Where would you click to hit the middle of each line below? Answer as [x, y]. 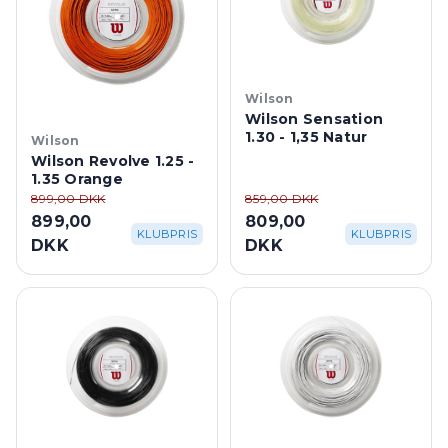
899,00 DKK [68, 198]
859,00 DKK [282, 198]
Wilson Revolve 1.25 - [113, 161]
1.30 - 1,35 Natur [306, 137]
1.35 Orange [77, 179]
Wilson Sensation [314, 119]
